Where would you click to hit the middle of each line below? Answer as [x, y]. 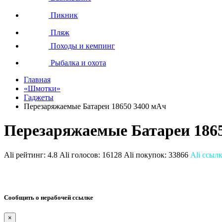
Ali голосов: [81, 155]
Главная [37, 79]
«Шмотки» [42, 88]
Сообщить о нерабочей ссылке [49, 197]
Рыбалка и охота [77, 62]
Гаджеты [39, 97]
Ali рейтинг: [26, 155]
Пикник [63, 15]
